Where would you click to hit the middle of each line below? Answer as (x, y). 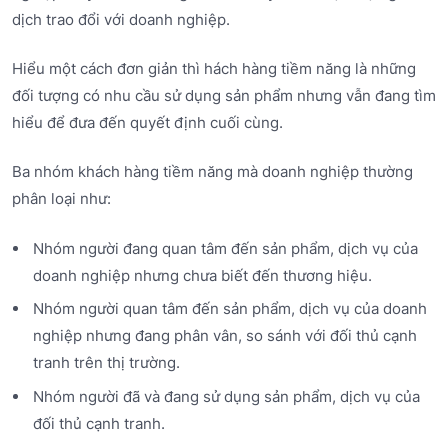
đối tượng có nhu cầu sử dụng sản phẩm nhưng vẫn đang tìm (224, 96)
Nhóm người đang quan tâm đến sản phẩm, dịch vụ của (225, 248)
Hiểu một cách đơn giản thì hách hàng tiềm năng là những (214, 69)
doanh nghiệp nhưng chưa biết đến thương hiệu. (202, 275)
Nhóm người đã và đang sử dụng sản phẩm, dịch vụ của (226, 396)
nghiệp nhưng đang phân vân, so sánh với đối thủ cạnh (224, 336)
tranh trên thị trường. (106, 363)
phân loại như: (61, 199)
